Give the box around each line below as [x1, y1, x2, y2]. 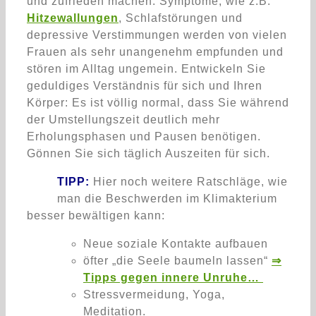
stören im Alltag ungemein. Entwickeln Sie [27, 62, 266, 75]
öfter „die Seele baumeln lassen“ [83, 254, 272, 267]
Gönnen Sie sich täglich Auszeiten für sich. [27, 147, 270, 159]
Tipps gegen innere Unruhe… [83, 271, 263, 284]
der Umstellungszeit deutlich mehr [27, 113, 220, 126]
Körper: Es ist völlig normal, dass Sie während [27, 96, 289, 109]
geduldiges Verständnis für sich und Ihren [27, 79, 262, 92]
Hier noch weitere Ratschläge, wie [90, 175, 288, 188]
